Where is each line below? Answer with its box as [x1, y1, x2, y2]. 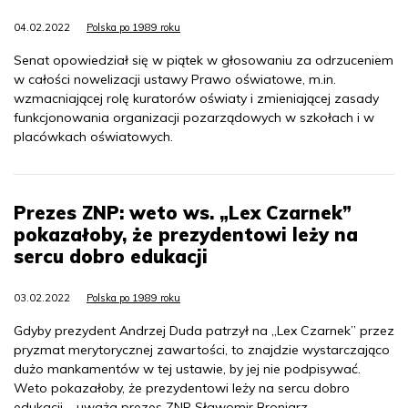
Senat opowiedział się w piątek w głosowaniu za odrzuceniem [14, 52, 393, 68]
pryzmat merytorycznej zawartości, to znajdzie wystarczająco [14, 342, 390, 358]
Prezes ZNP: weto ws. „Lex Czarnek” [14, 201, 352, 224]
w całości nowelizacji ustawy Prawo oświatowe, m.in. [14, 71, 336, 87]
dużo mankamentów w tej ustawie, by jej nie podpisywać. [14, 361, 361, 377]
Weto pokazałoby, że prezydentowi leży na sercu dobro [14, 380, 350, 396]
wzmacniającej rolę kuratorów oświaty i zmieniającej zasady [14, 90, 379, 107]
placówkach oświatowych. [14, 128, 173, 145]
